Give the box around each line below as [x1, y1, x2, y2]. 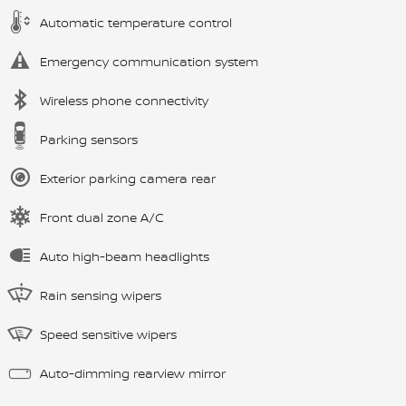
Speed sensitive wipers [40, 324, 177, 343]
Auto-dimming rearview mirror [40, 363, 226, 382]
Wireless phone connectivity [40, 91, 208, 109]
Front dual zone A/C [40, 208, 164, 226]
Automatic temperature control [40, 13, 232, 31]
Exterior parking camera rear [40, 169, 216, 187]
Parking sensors [40, 130, 138, 148]
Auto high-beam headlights [40, 246, 209, 265]
